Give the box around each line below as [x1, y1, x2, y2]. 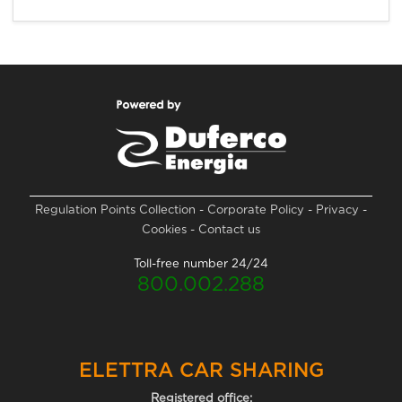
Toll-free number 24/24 [134, 256, 268, 270]
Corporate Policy [207, 202, 308, 216]
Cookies [142, 222, 190, 236]
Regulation [35, 202, 100, 216]
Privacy [316, 202, 363, 216]
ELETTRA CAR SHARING [78, 357, 324, 381]
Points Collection [100, 202, 199, 216]
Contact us [198, 222, 260, 236]
